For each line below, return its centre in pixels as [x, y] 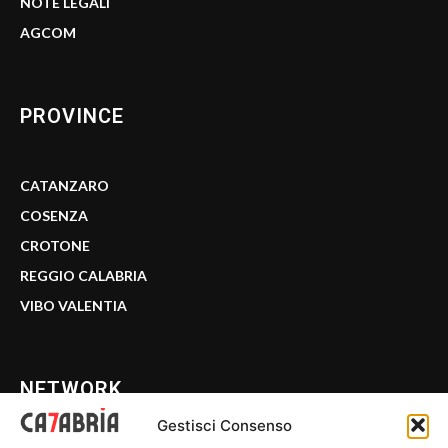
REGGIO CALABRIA [83, 275]
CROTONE [55, 245]
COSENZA [54, 215]
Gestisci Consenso [224, 425]
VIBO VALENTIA [73, 305]
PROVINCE [72, 115]
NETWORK [71, 388]
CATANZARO [64, 185]
